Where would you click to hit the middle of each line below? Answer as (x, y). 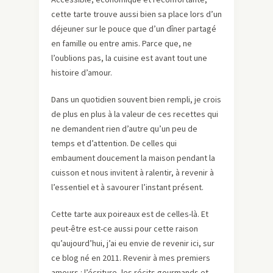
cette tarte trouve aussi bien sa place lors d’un (136, 14)
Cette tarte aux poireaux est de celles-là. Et (130, 214)
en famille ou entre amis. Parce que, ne (122, 44)
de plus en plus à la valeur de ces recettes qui (135, 114)
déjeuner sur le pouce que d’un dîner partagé (134, 29)
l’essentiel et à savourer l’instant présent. (127, 187)
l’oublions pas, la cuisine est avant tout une (129, 58)
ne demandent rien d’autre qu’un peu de (124, 129)
